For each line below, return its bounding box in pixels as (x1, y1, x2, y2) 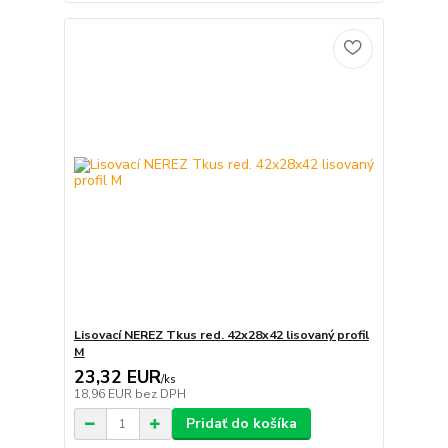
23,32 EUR (73, 365, 161, 390)
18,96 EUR (73, 386, 135, 403)
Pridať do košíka (185, 414, 297, 434)
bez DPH (134, 386, 186, 403)
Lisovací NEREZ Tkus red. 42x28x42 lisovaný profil (73, 327, 369, 344)
